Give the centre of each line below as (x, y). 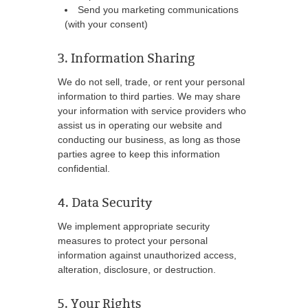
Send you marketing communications (158, 10)
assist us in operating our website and (140, 125)
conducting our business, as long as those (149, 140)
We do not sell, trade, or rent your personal (151, 82)
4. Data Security (105, 203)
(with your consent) (106, 24)
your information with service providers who (152, 111)
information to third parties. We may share (149, 96)
